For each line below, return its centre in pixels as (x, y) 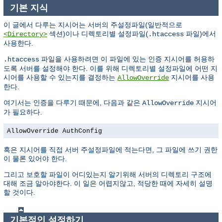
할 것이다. (19, 192)
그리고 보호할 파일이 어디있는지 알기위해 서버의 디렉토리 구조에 (108, 174)
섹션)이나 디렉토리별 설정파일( (98, 33)
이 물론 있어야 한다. (35, 158)
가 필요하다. (23, 112)
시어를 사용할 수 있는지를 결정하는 (60, 77)
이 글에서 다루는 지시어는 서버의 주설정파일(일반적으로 (93, 25)
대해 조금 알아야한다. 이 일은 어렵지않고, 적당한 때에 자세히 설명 (108, 183)
